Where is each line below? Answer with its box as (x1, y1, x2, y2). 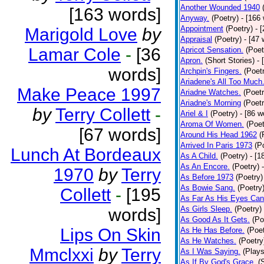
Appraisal (180, 35, 212, 44)
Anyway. (180, 14, 209, 22)
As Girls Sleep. (180, 204, 232, 213)
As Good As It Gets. (180, 215, 250, 224)
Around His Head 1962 (180, 130, 257, 139)
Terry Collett (55, 105, 150, 124)
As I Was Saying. (180, 247, 240, 256)
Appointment (180, 24, 223, 33)
